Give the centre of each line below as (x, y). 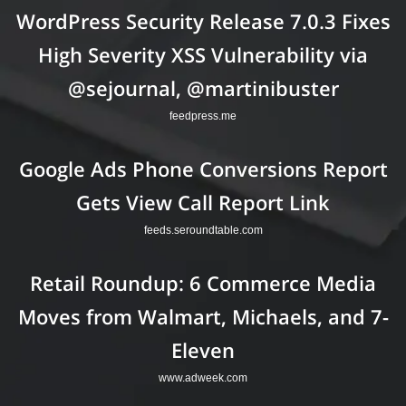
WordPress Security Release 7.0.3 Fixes (203, 20)
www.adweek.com (203, 378)
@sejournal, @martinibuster (203, 87)
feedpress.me (203, 116)
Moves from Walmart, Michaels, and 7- (203, 317)
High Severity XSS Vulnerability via (203, 54)
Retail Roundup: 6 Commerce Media (203, 283)
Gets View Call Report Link (203, 203)
